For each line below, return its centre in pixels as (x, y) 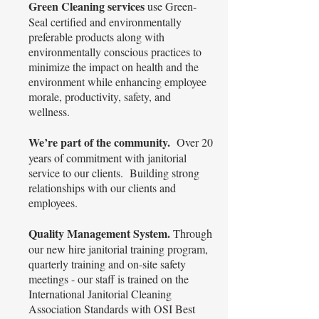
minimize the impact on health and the (114, 67)
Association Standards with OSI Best (112, 309)
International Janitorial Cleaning (100, 294)
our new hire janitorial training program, (118, 249)
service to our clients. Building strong (114, 173)
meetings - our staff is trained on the (109, 279)
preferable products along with (96, 37)
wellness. (49, 111)
